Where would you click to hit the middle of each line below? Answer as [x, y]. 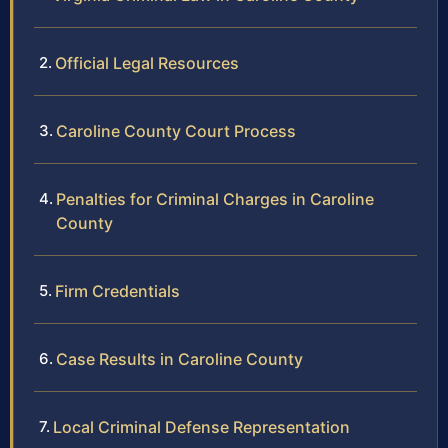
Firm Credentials [117, 291]
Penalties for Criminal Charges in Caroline [215, 199]
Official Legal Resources [147, 63]
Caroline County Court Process [176, 131]
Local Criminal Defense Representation [201, 427]
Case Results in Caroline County [179, 359]
